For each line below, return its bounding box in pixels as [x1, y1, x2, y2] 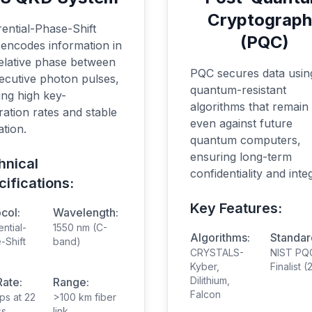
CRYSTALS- [190, 247, 244, 258]
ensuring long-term [190, 150, 292, 164]
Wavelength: [53, 205, 118, 219]
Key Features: [190, 200, 282, 217]
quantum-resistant [190, 83, 286, 97]
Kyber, [190, 260, 219, 272]
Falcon [190, 288, 221, 300]
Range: [53, 275, 89, 289]
